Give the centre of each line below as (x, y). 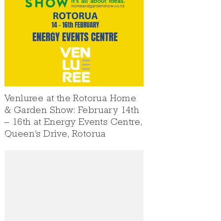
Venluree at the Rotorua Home (71, 99)
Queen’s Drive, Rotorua (55, 135)
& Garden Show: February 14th (72, 111)
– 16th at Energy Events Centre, (74, 123)
